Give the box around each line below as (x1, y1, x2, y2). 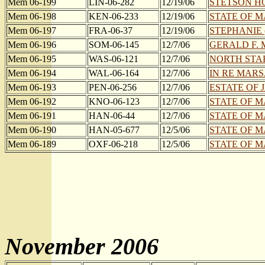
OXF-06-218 (89, 139, 138, 149)
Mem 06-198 (8, 11, 56, 21)
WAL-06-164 (89, 68, 139, 78)
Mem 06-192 (8, 96, 56, 106)
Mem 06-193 (8, 82, 56, 92)
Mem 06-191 (8, 111, 56, 121)
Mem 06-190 (8, 125, 56, 135)
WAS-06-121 (89, 54, 138, 64)
